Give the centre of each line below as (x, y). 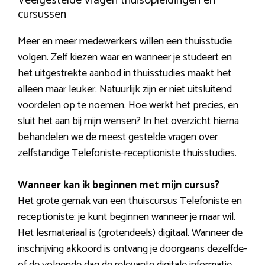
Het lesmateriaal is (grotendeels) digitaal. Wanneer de (130, 233)
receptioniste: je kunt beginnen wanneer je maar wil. (127, 217)
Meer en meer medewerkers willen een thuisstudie (125, 41)
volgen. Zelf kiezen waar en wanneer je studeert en (125, 57)
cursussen (42, 14)
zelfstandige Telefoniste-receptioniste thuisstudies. (127, 153)
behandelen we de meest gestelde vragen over (118, 137)
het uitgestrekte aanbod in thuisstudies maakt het (125, 73)
